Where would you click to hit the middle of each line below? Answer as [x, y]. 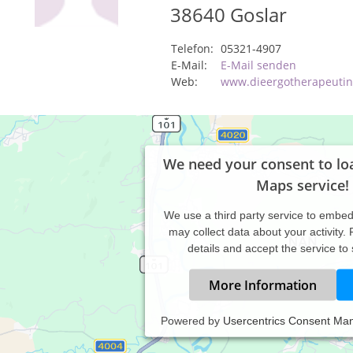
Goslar [258, 15]
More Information [262, 285]
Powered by [192, 320]
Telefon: [192, 48]
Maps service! [303, 185]
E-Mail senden [258, 65]
